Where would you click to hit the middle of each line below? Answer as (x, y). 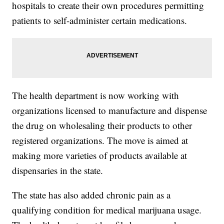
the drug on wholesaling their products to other (102, 125)
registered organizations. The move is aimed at (100, 140)
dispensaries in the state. (58, 170)
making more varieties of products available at (100, 155)
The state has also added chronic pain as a (91, 195)
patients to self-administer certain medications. (100, 20)
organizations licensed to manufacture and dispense (110, 110)
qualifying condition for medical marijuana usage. (107, 210)
